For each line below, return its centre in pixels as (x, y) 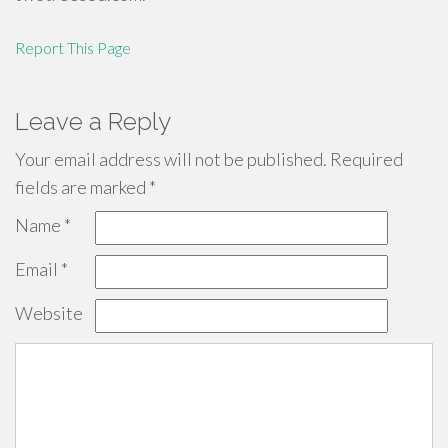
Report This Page (73, 47)
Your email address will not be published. (171, 159)
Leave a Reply (93, 121)
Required (365, 159)
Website (49, 313)
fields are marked (82, 187)
